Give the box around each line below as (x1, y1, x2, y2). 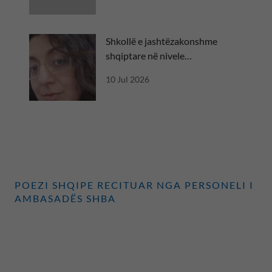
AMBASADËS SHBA (15, 192, 116, 204)
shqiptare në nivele (106, 49, 185, 61)
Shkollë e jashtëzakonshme (106, 35, 217, 47)
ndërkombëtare (106, 64, 171, 76)
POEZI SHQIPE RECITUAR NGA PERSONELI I (15, 178, 254, 191)
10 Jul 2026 (106, 73, 149, 84)
